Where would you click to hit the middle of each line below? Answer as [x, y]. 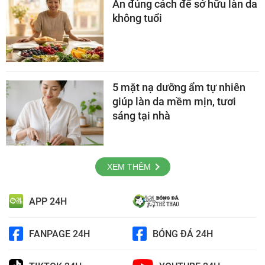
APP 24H [48, 201]
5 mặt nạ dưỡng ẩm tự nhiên [179, 88]
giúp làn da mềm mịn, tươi [174, 102]
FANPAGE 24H [59, 234]
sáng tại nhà [141, 116]
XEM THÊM [129, 167]
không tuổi [137, 18]
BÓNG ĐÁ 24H [183, 234]
